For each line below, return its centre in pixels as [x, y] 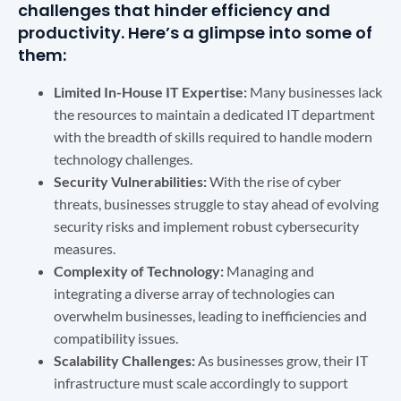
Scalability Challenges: [124, 360]
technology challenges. [123, 158]
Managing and [269, 270]
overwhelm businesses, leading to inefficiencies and [210, 315]
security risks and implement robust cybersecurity [206, 226]
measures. [85, 248]
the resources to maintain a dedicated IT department [214, 114]
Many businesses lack [315, 91]
